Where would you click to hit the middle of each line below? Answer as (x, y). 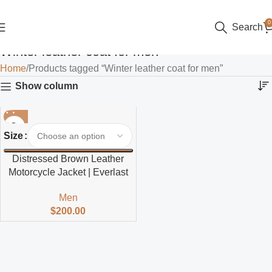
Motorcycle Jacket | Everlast (68, 172)
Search (247, 27)
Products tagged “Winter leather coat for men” (126, 68)
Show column (46, 86)
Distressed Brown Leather (68, 159)
